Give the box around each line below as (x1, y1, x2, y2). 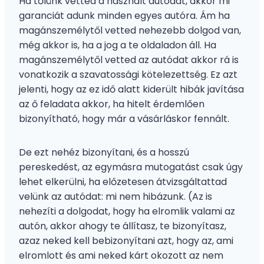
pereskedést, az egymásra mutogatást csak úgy (19, 160, 243, 174)
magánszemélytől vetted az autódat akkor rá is (19, 52, 239, 67)
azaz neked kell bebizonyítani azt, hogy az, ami (19, 233, 233, 247)
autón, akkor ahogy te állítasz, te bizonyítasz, (19, 219, 226, 233)
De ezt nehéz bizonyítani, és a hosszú (19, 145, 189, 159)
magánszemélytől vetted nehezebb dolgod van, (19, 23, 241, 37)
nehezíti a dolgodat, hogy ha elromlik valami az (19, 204, 235, 218)
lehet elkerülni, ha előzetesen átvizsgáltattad (19, 174, 227, 189)
